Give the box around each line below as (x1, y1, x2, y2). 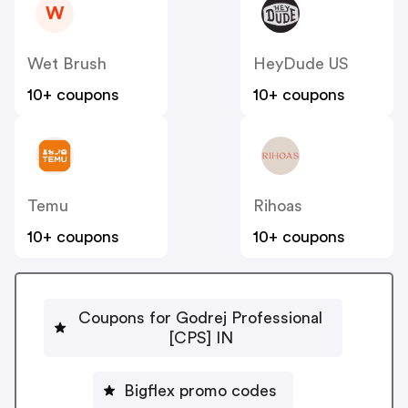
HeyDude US (253, 56, 349, 73)
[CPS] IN (168, 329, 233, 346)
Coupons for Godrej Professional (78, 309, 322, 326)
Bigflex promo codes (124, 382, 277, 399)
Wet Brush (27, 56, 107, 73)
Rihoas (253, 198, 302, 215)
